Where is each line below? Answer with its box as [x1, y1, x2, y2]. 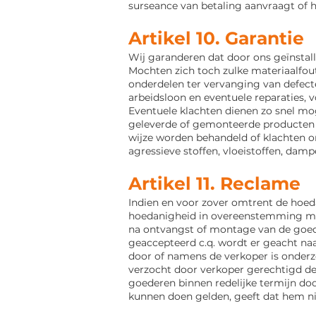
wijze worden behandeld [128, 131, 250, 144]
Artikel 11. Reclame [128, 173, 300, 194]
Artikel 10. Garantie [128, 28, 304, 49]
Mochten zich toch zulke [128, 64, 251, 77]
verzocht [128, 263, 174, 276]
